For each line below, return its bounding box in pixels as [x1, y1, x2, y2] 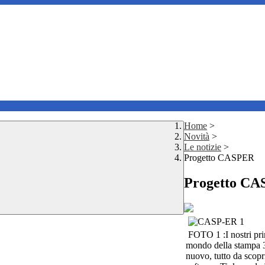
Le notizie [184, 142, 221, 153]
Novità [184, 131, 209, 142]
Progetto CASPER [184, 153, 254, 163]
